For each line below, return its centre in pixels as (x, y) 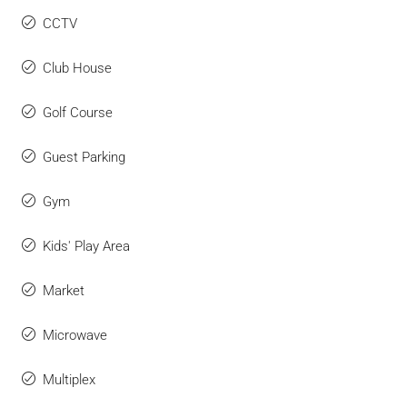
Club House (77, 68)
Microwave (75, 335)
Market (64, 290)
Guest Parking (84, 157)
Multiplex (69, 379)
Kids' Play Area (86, 246)
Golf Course (78, 112)
